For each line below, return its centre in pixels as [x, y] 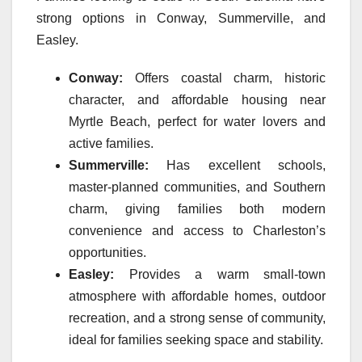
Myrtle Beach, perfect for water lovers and [197, 122]
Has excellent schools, [237, 166]
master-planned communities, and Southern [197, 187]
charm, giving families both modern [197, 209]
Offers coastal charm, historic [224, 78]
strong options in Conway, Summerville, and [181, 19]
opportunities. [107, 253]
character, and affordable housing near [197, 100]
